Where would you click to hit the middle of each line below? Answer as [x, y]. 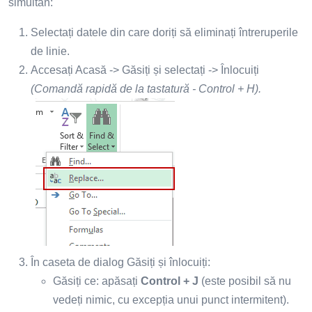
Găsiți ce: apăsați [97, 281]
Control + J [170, 281]
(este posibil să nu [245, 281]
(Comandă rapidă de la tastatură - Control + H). [146, 88]
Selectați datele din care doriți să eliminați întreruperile [164, 32]
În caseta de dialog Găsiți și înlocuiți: [120, 262]
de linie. [50, 51]
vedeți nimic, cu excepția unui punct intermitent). [171, 299]
